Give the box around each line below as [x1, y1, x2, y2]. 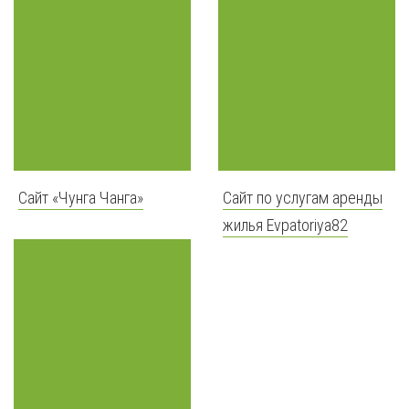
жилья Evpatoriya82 [223, 215, 348, 235]
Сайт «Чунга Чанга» [18, 187, 143, 207]
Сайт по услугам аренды [223, 187, 383, 207]
